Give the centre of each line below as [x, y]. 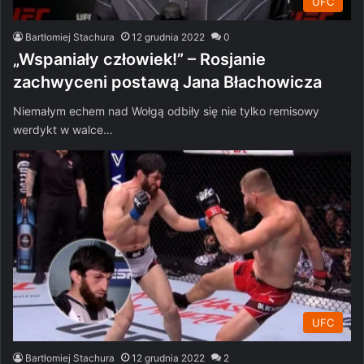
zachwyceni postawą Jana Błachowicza [167, 82]
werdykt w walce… [63, 129]
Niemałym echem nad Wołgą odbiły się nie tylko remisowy [166, 110]
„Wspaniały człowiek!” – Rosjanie [139, 59]
